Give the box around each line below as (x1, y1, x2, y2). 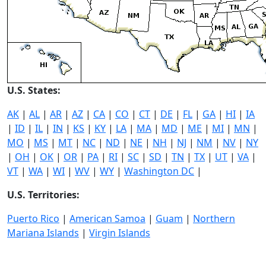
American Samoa (69, 212, 145, 226)
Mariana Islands (7, 226, 79, 240)
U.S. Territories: (7, 188, 80, 202)
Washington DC (124, 164, 194, 178)
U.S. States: (7, 84, 61, 97)
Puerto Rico (7, 212, 59, 226)
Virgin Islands (89, 226, 150, 240)
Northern (193, 212, 235, 226)
